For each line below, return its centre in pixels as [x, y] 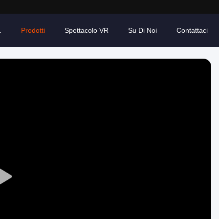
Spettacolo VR [87, 30]
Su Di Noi [142, 30]
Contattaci [192, 30]
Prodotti [33, 30]
